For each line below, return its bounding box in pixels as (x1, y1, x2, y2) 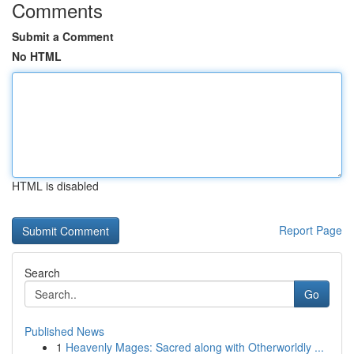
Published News (24, 323, 104, 339)
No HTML (12, 48, 62, 64)
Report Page (279, 222, 342, 238)
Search (24, 265, 60, 281)
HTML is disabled (12, 178, 99, 194)
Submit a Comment (12, 28, 114, 44)
